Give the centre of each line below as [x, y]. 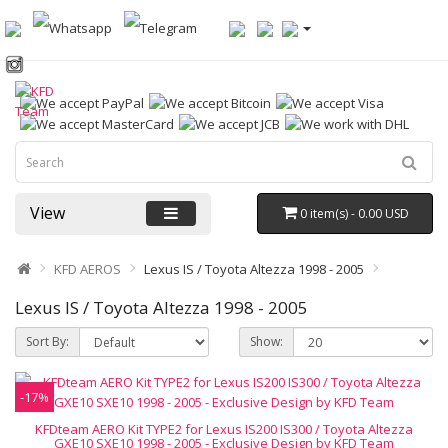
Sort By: [47, 341]
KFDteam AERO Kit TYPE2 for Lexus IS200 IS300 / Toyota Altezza [224, 429]
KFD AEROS [87, 269]
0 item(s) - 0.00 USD [354, 213]
